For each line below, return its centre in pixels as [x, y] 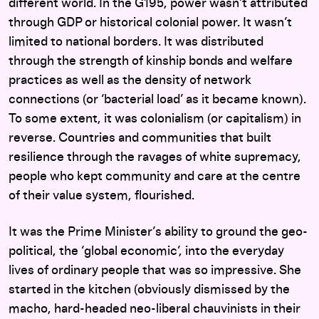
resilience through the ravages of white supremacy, [155, 157]
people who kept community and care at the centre [155, 177]
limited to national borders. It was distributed [136, 42]
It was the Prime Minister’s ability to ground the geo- [158, 232]
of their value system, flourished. [103, 196]
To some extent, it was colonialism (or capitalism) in [155, 119]
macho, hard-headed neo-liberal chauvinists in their [155, 309]
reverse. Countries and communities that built [140, 138]
